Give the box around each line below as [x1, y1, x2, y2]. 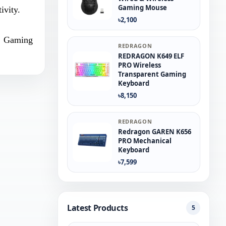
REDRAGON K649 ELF [118, 51, 184, 61]
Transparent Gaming [118, 70, 186, 79]
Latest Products [67, 202, 128, 213]
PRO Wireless [118, 61, 161, 70]
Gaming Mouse [118, 3, 167, 12]
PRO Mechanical [118, 136, 172, 145]
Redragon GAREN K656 [118, 127, 191, 136]
